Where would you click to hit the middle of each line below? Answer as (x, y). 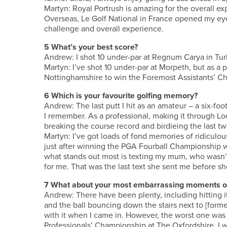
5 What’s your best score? (91, 47)
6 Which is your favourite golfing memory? (121, 96)
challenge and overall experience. (104, 29)
